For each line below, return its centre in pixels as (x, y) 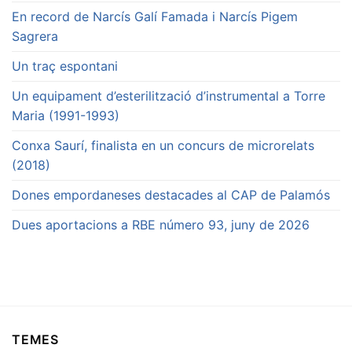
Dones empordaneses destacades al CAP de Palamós (171, 195)
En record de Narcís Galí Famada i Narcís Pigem (155, 17)
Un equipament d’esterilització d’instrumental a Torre (169, 96)
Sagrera (35, 37)
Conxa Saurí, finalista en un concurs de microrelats (163, 146)
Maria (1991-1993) (66, 116)
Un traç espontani (65, 66)
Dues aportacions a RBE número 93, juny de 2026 (161, 225)
